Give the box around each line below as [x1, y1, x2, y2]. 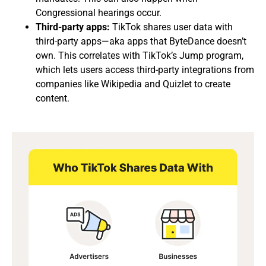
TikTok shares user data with [110, 21, 233, 33]
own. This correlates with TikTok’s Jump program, [36, 50, 243, 62]
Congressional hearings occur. [36, 7, 161, 19]
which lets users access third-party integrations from [36, 64, 254, 76]
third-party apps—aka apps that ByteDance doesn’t [36, 36, 246, 47]
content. [36, 93, 69, 104]
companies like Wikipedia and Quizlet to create [36, 78, 230, 90]
